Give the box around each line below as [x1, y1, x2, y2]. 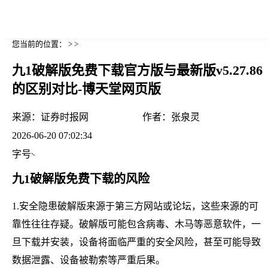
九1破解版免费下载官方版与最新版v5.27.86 [12, 63, 263, 78]
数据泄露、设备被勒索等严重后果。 [12, 254, 165, 265]
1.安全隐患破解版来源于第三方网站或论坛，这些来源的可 [12, 200, 258, 211]
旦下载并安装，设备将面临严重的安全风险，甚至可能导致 [12, 236, 261, 247]
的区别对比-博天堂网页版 [12, 81, 161, 97]
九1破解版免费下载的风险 [12, 172, 150, 185]
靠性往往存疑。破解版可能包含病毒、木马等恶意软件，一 [12, 218, 261, 229]
